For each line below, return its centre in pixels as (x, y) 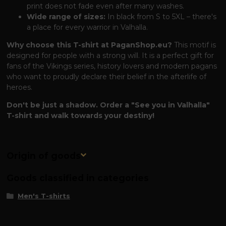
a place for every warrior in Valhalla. (88, 27)
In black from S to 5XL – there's (161, 16)
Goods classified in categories (78, 178)
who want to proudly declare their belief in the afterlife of (107, 76)
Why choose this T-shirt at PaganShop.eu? (90, 45)
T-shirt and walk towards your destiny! (81, 115)
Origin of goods (44, 155)
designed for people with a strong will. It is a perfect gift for (110, 55)
